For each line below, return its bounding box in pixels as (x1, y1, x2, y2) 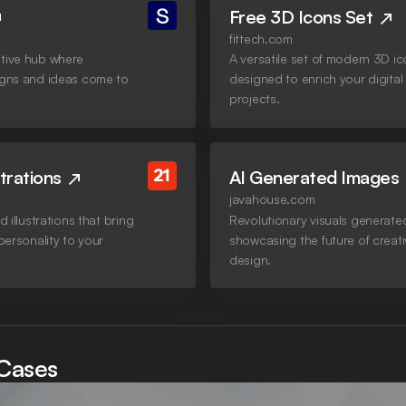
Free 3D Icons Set (229, 5, 377, 28)
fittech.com (229, 31, 293, 46)
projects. (229, 91, 280, 107)
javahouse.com (229, 191, 315, 208)
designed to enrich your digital (229, 71, 403, 87)
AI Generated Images (229, 166, 403, 189)
